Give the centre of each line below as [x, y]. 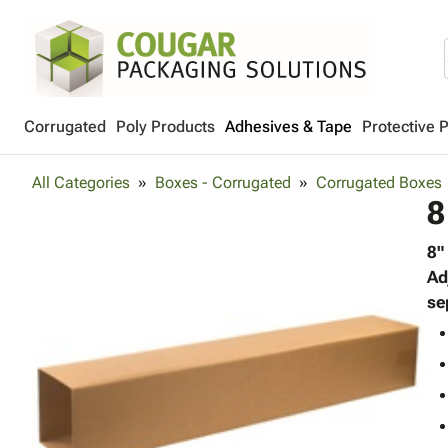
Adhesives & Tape [288, 126]
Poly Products [165, 126]
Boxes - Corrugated [223, 182]
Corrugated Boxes [379, 182]
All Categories [81, 182]
